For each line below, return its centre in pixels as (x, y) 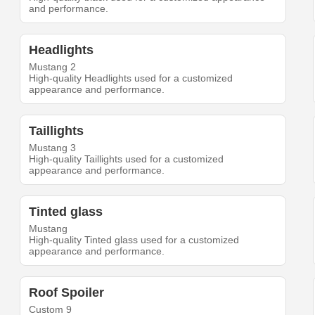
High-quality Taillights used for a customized (127, 159)
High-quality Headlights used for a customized (131, 78)
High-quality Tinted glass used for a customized (134, 239)
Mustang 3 (53, 147)
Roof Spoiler (67, 292)
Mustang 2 (53, 66)
